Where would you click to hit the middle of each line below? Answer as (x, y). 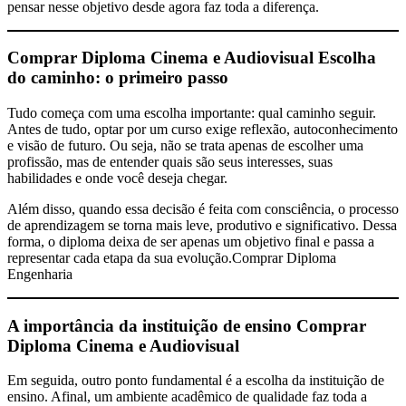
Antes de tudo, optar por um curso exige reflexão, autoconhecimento (203, 130)
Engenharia (40, 275)
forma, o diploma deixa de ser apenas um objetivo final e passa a (191, 242)
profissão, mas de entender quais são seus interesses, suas (170, 162)
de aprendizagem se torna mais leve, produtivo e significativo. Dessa (202, 226)
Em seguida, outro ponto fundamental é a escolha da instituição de (196, 381)
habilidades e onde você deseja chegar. (117, 179)
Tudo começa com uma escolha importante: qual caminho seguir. (192, 113)
